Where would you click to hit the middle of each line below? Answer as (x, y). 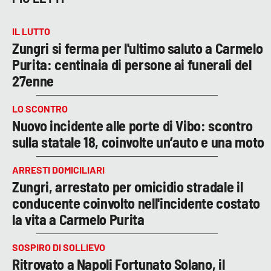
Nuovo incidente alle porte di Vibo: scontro (132, 125)
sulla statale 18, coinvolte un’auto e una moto (138, 142)
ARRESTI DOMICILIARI (58, 169)
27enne (33, 80)
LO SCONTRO (40, 108)
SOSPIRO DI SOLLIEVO (59, 247)
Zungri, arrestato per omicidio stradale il (128, 186)
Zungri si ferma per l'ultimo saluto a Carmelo (138, 48)
